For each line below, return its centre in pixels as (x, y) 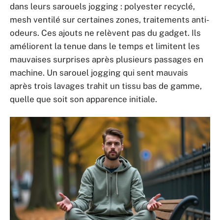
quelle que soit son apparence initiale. (83, 99)
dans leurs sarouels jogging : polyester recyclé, (102, 6)
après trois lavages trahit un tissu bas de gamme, (106, 86)
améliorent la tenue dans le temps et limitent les (105, 46)
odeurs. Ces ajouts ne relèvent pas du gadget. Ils (105, 33)
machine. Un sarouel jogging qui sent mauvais (99, 72)
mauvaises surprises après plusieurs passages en (107, 59)
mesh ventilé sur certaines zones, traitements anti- (110, 19)
